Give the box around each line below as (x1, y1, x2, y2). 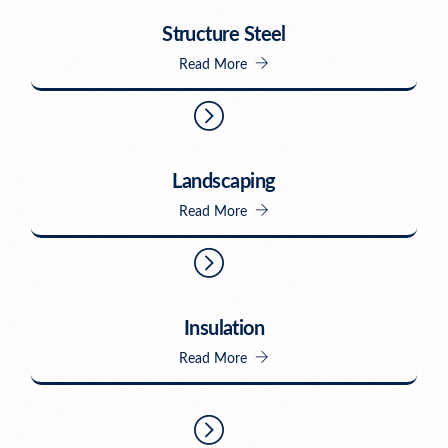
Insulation (183, 319, 265, 340)
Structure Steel (162, 25, 286, 46)
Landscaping (172, 172, 276, 193)
